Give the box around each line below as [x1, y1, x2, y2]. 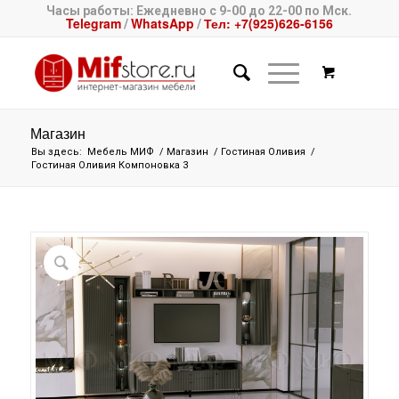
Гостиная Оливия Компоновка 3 [30, 159, 188, 171]
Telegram [65, 14, 121, 32]
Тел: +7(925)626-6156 [203, 14, 333, 32]
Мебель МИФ [86, 146, 154, 158]
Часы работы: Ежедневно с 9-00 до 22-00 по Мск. [46, 4, 353, 18]
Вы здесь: [30, 146, 82, 158]
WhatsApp [130, 14, 194, 32]
